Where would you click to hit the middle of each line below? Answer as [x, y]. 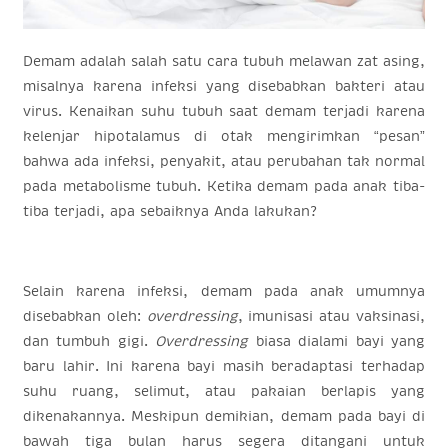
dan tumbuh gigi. [89, 340]
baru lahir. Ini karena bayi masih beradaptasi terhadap [224, 365]
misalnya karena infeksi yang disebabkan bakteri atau [224, 85]
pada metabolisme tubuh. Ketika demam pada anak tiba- [224, 185]
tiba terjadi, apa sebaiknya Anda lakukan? [170, 210]
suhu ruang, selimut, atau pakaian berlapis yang [224, 390]
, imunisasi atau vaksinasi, [331, 315]
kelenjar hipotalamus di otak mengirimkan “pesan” [224, 135]
